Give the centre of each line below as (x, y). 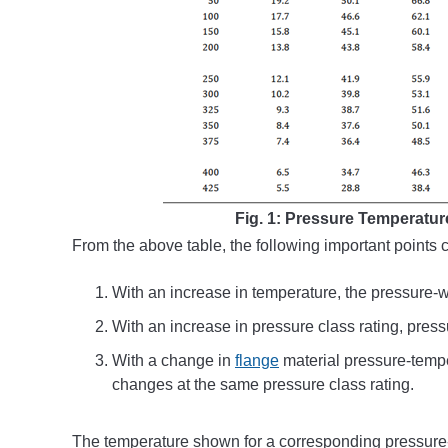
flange (257, 361)
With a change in (173, 361)
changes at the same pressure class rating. (263, 385)
